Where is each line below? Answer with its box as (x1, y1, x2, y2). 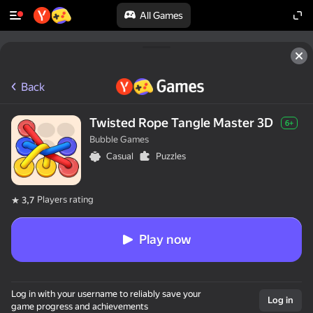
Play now (138, 232, 191, 247)
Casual (106, 151, 133, 161)
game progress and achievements (11, 301, 148, 312)
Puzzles (156, 151, 186, 161)
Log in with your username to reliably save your (11, 289, 201, 299)
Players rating (37, 194, 94, 205)
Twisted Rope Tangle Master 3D (89, 115, 273, 130)
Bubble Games (89, 134, 149, 145)
